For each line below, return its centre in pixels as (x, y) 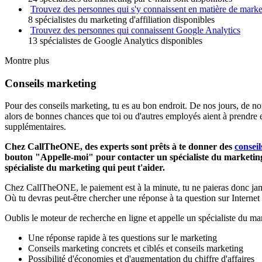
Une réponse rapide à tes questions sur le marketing (123, 238)
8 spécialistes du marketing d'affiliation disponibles (121, 20)
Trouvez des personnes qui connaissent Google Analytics (135, 30)
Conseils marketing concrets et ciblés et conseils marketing (136, 249)
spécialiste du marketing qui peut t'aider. (85, 168)
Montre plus (27, 61)
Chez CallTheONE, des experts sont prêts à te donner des (120, 147)
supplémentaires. (35, 127)
